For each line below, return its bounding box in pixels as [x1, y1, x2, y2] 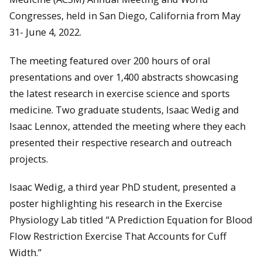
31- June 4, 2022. [9, 25, 81, 39]
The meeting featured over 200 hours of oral [9, 53, 211, 67]
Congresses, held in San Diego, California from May [9, 9, 240, 23]
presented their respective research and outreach [9, 135, 232, 149]
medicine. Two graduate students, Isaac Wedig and [9, 102, 239, 116]
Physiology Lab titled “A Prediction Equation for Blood [9, 213, 253, 227]
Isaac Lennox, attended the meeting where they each [9, 119, 246, 133]
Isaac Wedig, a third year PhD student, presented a [9, 180, 236, 194]
